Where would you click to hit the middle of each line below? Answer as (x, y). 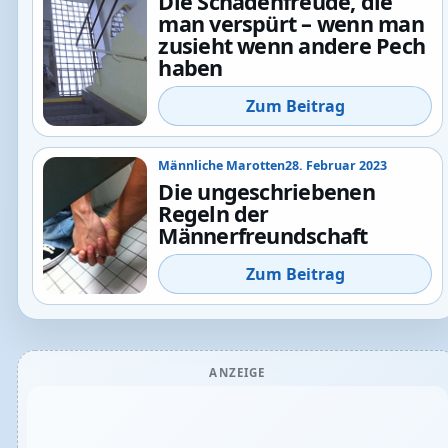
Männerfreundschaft (263, 236)
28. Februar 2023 (336, 166)
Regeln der (213, 214)
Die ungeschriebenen (266, 192)
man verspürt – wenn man (291, 23)
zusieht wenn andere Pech (292, 45)
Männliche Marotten (222, 166)
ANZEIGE (237, 373)
